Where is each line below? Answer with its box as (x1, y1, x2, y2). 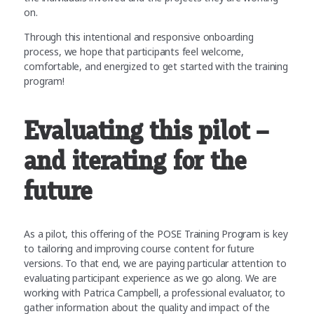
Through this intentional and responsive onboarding (24, 29, 254, 43)
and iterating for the (24, 146, 246, 175)
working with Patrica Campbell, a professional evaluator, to (24, 285, 285, 299)
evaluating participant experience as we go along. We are (24, 271, 277, 285)
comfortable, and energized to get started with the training (24, 59, 288, 73)
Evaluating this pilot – (24, 116, 268, 145)
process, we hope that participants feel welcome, (24, 44, 245, 58)
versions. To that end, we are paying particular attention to (24, 256, 287, 270)
